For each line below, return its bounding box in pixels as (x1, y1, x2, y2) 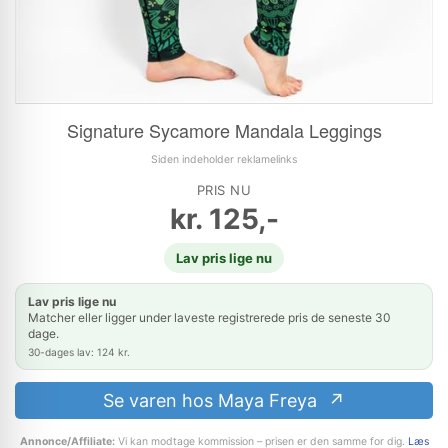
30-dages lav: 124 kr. (28, 346, 130, 358)
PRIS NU (196, 182, 252, 198)
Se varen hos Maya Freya (102, 390, 322, 411)
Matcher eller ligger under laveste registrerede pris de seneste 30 (28, 310, 391, 325)
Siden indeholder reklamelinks (151, 153, 297, 166)
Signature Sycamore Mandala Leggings (66, 117, 382, 143)
